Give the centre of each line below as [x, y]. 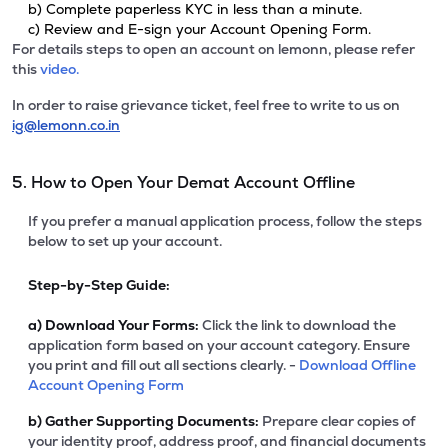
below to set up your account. [125, 241]
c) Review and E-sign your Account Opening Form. [199, 29]
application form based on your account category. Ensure [219, 345]
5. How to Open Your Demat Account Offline [183, 182]
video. [59, 69]
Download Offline [357, 365]
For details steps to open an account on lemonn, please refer [213, 49]
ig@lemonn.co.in [66, 125]
